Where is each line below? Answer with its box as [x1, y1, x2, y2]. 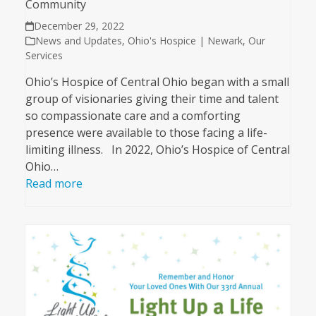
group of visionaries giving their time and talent [25, 91, 279, 107]
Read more [25, 176, 83, 192]
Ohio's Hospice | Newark [127, 34, 243, 48]
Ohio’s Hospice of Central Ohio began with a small [25, 74, 289, 90]
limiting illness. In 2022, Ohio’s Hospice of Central [25, 142, 290, 158]
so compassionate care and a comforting [25, 108, 241, 124]
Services [25, 49, 63, 63]
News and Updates [35, 34, 122, 48]
